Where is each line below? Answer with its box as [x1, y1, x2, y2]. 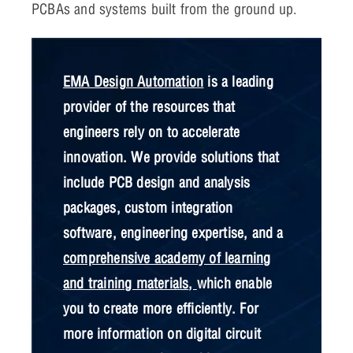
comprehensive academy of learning [63, 249, 271, 268]
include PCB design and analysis [63, 173, 251, 192]
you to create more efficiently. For [63, 299, 258, 318]
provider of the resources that [63, 98, 235, 117]
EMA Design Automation [63, 72, 204, 91]
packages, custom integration [63, 199, 233, 217]
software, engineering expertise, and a [63, 224, 284, 243]
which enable [196, 274, 273, 293]
